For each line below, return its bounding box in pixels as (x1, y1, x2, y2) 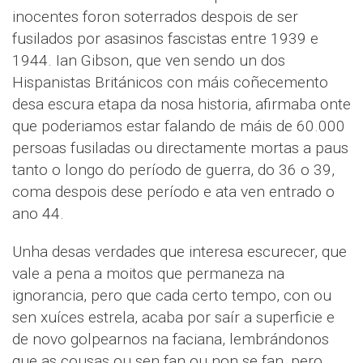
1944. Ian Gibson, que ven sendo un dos (12, 51, 285, 70)
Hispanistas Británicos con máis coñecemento (12, 73, 328, 92)
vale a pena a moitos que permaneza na (12, 264, 284, 283)
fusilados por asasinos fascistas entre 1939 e (12, 29, 318, 48)
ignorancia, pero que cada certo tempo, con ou (12, 286, 331, 305)
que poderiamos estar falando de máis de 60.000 (12, 117, 345, 135)
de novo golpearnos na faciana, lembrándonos (12, 330, 329, 348)
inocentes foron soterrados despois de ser (12, 7, 298, 26)
